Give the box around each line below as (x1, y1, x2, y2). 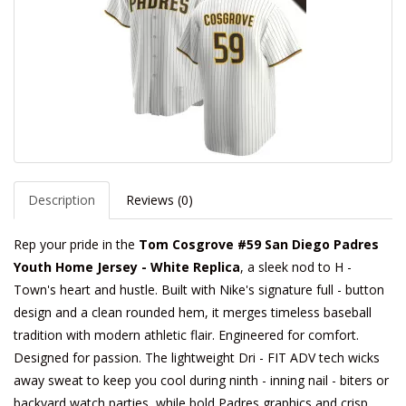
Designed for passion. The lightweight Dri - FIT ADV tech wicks (14, 349, 380, 366)
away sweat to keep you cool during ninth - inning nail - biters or (14, 372, 389, 389)
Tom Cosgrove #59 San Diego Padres (139, 236, 379, 253)
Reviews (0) (126, 191, 193, 208)
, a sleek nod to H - (240, 258, 352, 275)
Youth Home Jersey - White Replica (14, 258, 240, 275)
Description (28, 191, 95, 208)
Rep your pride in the (14, 236, 139, 253)
